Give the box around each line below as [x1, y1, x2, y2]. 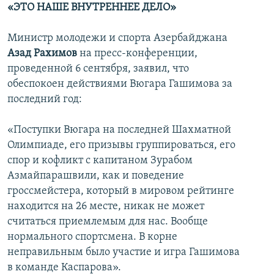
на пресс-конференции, [77, 48, 198, 60]
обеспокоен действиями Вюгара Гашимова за [7, 78, 232, 91]
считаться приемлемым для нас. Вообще [7, 216, 208, 228]
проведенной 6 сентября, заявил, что [7, 63, 189, 75]
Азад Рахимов [7, 48, 77, 60]
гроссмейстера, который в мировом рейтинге [7, 185, 234, 198]
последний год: [7, 94, 82, 106]
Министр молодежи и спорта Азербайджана [7, 32, 228, 45]
